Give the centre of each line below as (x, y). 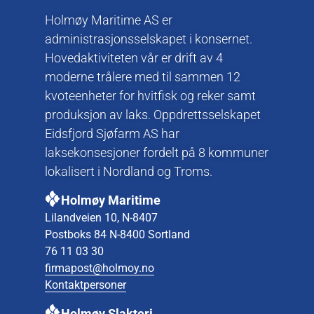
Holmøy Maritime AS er (109, 20)
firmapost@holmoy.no (100, 268)
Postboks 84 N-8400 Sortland (117, 235)
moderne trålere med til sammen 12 (143, 76)
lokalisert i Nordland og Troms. (129, 171)
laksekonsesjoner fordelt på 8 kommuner (157, 152)
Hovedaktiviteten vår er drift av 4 (134, 57)
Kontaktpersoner (86, 285)
